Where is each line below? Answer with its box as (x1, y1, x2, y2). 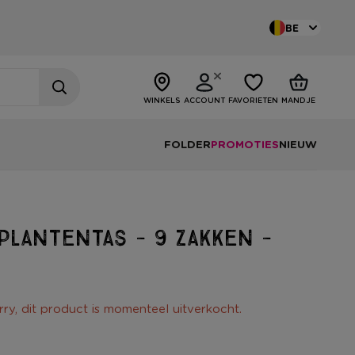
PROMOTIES (211, 136, 279, 152)
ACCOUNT (184, 96, 225, 105)
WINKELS (143, 96, 181, 105)
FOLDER (164, 136, 211, 152)
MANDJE (281, 96, 315, 105)
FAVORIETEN (228, 96, 278, 105)
